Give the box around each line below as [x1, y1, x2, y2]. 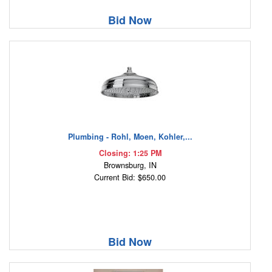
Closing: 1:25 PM [98, 148, 161, 159]
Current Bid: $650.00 [94, 172, 166, 183]
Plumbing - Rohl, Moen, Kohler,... [67, 131, 192, 143]
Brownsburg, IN [103, 160, 157, 171]
